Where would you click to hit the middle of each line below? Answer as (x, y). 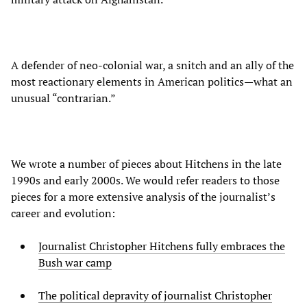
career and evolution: (63, 213)
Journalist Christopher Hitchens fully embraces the (162, 246)
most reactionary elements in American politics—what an (152, 82)
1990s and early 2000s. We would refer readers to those (145, 181)
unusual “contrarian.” (63, 98)
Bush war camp (75, 263)
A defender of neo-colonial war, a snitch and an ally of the (152, 65)
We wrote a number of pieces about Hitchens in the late (146, 164)
